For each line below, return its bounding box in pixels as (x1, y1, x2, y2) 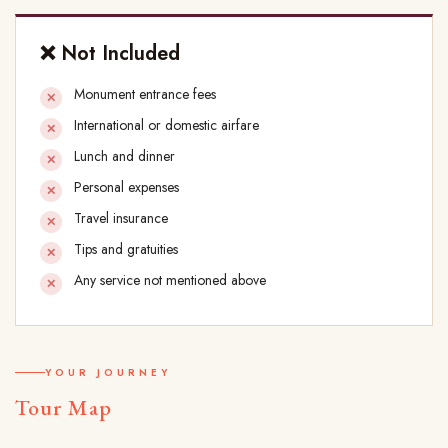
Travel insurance (74, 208, 168, 229)
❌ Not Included (40, 39, 180, 69)
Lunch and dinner (74, 146, 175, 167)
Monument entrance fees (74, 84, 216, 105)
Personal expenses (74, 177, 179, 198)
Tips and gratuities (74, 239, 178, 260)
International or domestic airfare (74, 115, 259, 136)
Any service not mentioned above (74, 270, 266, 291)
